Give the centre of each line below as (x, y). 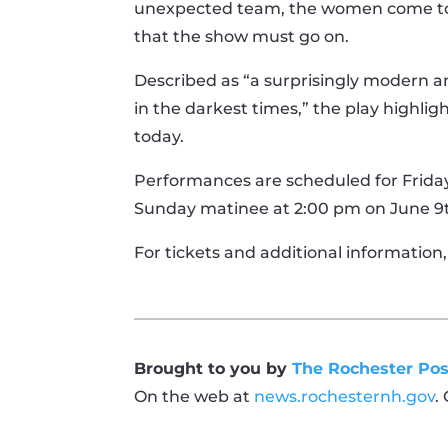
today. (159, 136)
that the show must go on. (242, 36)
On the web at (194, 396)
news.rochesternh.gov (345, 396)
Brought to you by (213, 368)
